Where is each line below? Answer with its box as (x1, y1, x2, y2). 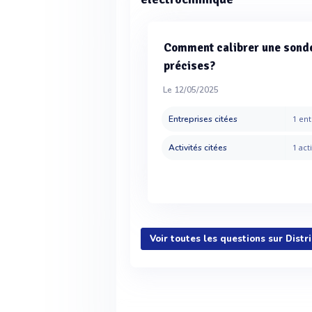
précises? (164, 58, 216, 73)
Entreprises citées (169, 114, 238, 125)
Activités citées (169, 142, 228, 153)
